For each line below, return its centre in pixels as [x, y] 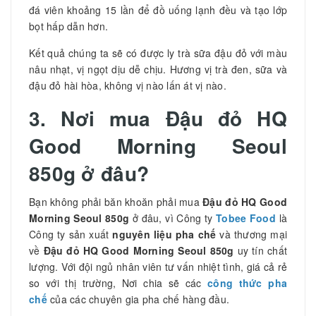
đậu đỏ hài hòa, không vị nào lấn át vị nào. [128, 85]
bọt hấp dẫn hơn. [68, 26]
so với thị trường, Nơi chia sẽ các [119, 282]
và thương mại [251, 234]
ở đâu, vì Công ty [172, 218]
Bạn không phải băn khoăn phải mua [116, 201]
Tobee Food [246, 218]
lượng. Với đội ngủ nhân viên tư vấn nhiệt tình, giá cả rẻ [158, 266]
